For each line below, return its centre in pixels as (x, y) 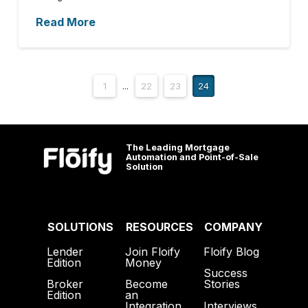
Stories (222, 284)
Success (226, 273)
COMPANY (234, 227)
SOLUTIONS (80, 227)
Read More (65, 22)
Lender (65, 251)
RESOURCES (159, 227)
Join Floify (152, 251)
